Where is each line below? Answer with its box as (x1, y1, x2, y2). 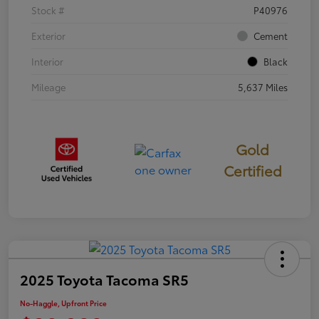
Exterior (31, 29, 66, 43)
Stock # (31, 4, 65, 17)
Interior (31, 55, 63, 68)
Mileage (31, 80, 66, 94)
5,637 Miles (238, 80, 288, 94)
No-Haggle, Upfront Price (20, 297, 107, 308)
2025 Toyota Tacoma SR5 (20, 268, 189, 289)
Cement (253, 29, 288, 43)
